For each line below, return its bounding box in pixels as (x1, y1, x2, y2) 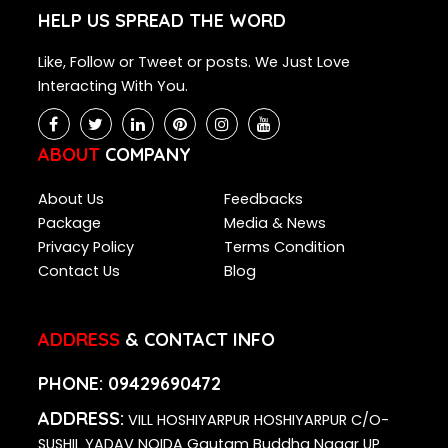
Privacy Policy (37, 236, 134, 257)
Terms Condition (224, 236, 345, 257)
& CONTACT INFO (119, 327, 275, 351)
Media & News (224, 212, 326, 233)
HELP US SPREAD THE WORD (37, 8, 286, 32)
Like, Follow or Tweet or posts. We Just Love (37, 51, 350, 72)
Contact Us (37, 260, 120, 281)
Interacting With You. (37, 75, 188, 96)
